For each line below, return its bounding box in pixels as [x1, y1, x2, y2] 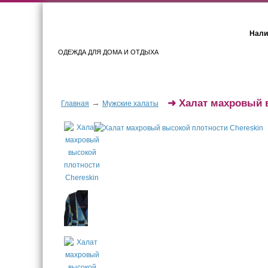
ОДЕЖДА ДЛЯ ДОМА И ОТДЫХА [58, 48, 159, 56]
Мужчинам [205, 74, 255, 86]
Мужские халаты [102, 99, 159, 108]
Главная [61, 99, 89, 108]
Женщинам [90, 74, 143, 86]
